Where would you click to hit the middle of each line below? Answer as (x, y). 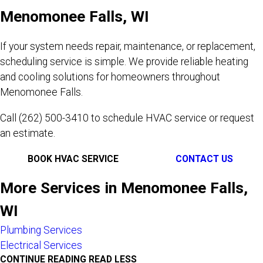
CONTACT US (205, 159)
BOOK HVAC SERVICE (73, 159)
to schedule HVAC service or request (171, 118)
